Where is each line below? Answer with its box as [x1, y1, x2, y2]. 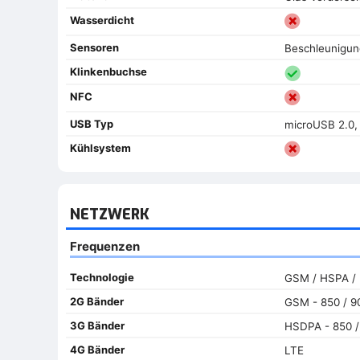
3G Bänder [70, 318, 125, 332]
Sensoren [70, 40, 119, 54]
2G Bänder [70, 294, 124, 308]
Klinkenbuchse [70, 64, 147, 78]
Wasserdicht [70, 13, 134, 27]
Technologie [70, 270, 134, 284]
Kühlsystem [70, 141, 131, 155]
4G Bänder [70, 342, 125, 356]
